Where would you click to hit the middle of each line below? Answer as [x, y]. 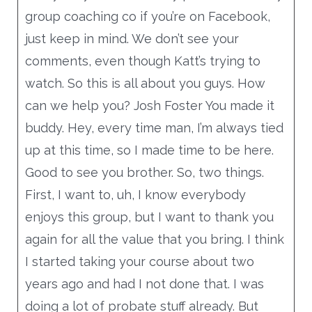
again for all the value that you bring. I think [154, 239]
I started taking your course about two [139, 261]
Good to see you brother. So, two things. [144, 172]
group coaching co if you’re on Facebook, [147, 16]
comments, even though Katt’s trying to [142, 61]
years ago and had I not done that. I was [144, 283]
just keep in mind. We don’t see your [132, 38]
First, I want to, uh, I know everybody [135, 194]
